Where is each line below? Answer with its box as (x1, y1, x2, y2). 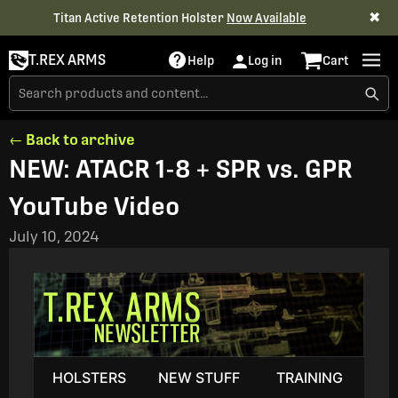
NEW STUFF (158, 369, 240, 386)
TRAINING (275, 369, 343, 386)
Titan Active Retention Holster (53, 11, 227, 25)
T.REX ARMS (28, 52, 106, 68)
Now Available (227, 11, 306, 25)
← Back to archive (9, 131, 135, 148)
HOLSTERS (52, 369, 126, 386)
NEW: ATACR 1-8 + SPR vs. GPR (9, 155, 353, 184)
